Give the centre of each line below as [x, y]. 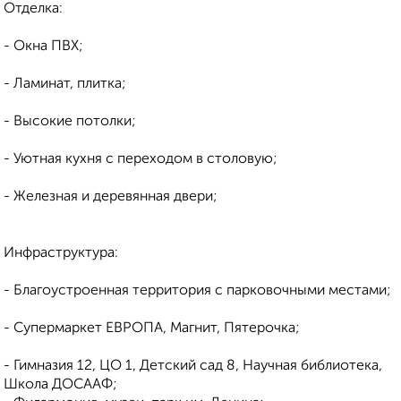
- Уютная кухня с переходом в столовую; [141, 160]
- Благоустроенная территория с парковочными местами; [197, 291]
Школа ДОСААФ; [60, 385]
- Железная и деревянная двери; [111, 197]
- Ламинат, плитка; [65, 85]
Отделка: [33, 9]
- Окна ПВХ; [43, 47]
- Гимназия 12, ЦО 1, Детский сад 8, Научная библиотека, [193, 367]
